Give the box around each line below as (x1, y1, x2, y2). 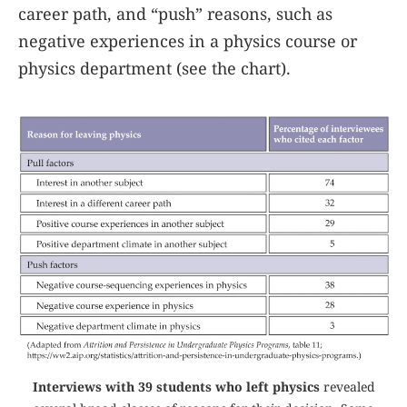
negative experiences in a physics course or (18, 30, 357, 52)
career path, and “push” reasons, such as (18, 3, 333, 25)
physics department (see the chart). (18, 57, 291, 79)
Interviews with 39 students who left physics (32, 378, 320, 396)
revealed (319, 378, 375, 396)
